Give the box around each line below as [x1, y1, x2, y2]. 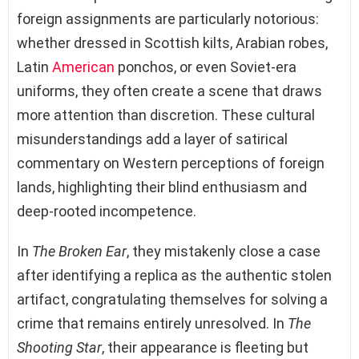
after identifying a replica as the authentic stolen [17, 267, 332, 284]
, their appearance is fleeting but [102, 339, 309, 357]
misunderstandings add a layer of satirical [17, 131, 288, 148]
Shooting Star [17, 339, 102, 357]
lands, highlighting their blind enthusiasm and [17, 179, 307, 196]
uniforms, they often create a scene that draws [17, 83, 322, 100]
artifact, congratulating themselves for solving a [17, 291, 328, 309]
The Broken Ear [32, 243, 127, 260]
